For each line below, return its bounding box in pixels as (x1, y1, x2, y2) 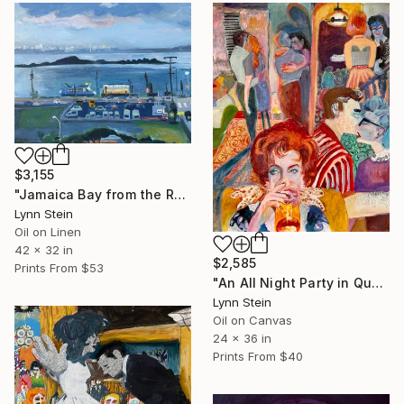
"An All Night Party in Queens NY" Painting (372, 275, 384, 291)
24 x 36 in (213, 331, 271, 346)
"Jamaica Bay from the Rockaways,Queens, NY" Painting (173, 186, 186, 202)
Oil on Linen (14, 224, 81, 239)
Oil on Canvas (213, 313, 292, 328)
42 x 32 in (14, 242, 73, 257)
